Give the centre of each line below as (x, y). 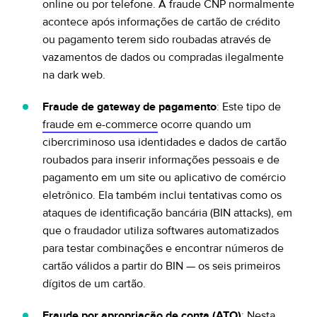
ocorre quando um (204, 125)
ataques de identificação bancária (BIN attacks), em (167, 213)
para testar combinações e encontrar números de (163, 248)
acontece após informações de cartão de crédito (161, 22)
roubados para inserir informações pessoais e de (161, 160)
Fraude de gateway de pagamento (129, 107)
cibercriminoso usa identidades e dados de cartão (165, 142)
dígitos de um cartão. (94, 284)
